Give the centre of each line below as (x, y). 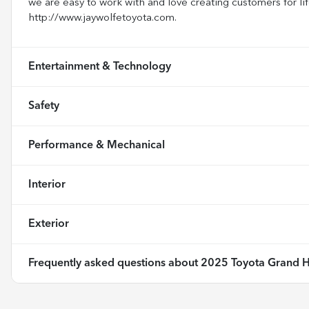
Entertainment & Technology (100, 67)
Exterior (49, 224)
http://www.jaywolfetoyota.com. (102, 18)
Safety (44, 106)
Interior (47, 185)
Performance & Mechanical (97, 145)
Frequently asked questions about (114, 263)
